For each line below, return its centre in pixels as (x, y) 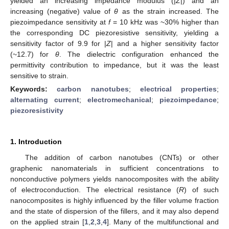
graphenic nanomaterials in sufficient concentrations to (114, 168)
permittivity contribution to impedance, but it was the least (114, 65)
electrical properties (178, 89)
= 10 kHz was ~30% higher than (165, 22)
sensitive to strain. (39, 75)
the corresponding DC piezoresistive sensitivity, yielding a (114, 32)
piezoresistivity (37, 110)
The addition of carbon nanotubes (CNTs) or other (122, 157)
